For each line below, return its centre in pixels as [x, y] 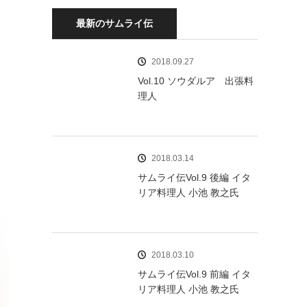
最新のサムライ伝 [114, 23]
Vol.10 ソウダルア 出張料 [196, 81]
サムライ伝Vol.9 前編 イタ [194, 274]
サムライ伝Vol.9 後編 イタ [194, 177]
